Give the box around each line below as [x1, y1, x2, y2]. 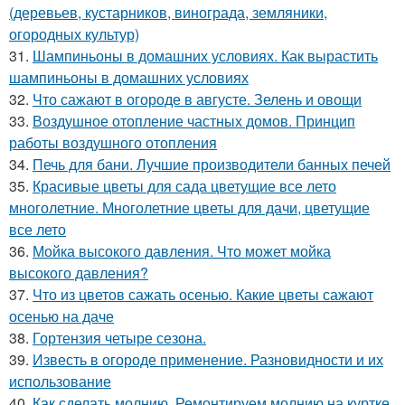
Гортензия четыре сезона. [33, 327, 206, 349]
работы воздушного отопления [9, 132, 217, 154]
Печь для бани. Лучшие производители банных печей [33, 154, 391, 175]
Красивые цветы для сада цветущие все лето [33, 175, 336, 197]
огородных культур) [9, 24, 139, 45]
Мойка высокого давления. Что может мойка [33, 240, 331, 262]
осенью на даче [9, 306, 114, 327]
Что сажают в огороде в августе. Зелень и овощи [33, 89, 362, 110]
